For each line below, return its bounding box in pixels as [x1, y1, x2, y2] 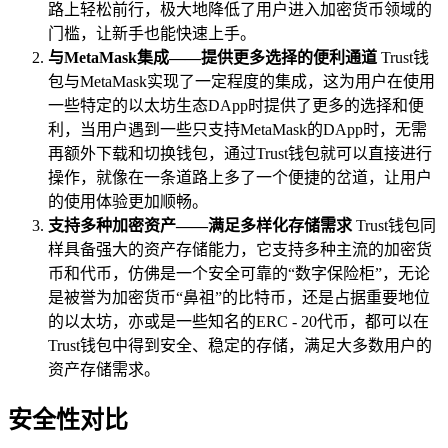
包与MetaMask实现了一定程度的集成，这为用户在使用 [48, 72, 435, 90]
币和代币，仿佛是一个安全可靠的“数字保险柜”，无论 [48, 264, 430, 282]
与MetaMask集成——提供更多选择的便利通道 [48, 48, 377, 66]
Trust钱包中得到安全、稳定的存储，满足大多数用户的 [48, 336, 432, 354]
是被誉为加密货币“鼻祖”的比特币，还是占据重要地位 [48, 288, 430, 306]
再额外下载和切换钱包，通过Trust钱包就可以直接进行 [48, 144, 432, 162]
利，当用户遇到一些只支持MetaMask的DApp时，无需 [48, 120, 427, 138]
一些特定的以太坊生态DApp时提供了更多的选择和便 [48, 96, 424, 114]
